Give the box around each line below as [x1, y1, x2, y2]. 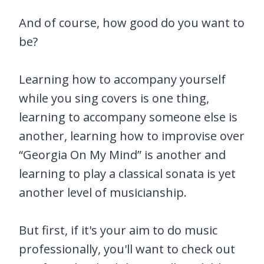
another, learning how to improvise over [19, 127, 245, 144]
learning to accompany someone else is [19, 108, 237, 125]
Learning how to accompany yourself [19, 71, 226, 87]
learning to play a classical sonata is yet [19, 165, 236, 181]
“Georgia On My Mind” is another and [19, 146, 226, 163]
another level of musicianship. [19, 184, 187, 200]
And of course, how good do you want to [19, 14, 245, 31]
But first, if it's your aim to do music [19, 222, 217, 238]
